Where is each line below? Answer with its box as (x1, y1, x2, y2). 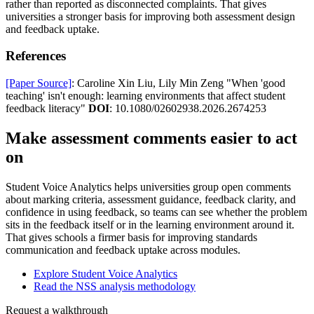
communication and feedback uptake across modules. (6, 243, 240, 256)
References (6, 48, 66, 64)
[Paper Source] (6, 77, 71, 90)
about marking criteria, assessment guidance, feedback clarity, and (6, 193, 296, 205)
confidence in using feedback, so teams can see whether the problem (6, 205, 307, 218)
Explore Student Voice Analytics (34, 267, 177, 280)
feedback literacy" (6, 102, 88, 115)
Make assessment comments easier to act (6, 129, 297, 148)
